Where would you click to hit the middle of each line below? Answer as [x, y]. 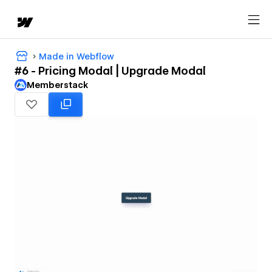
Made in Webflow [76, 56]
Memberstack [57, 85]
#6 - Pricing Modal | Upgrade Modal [110, 71]
